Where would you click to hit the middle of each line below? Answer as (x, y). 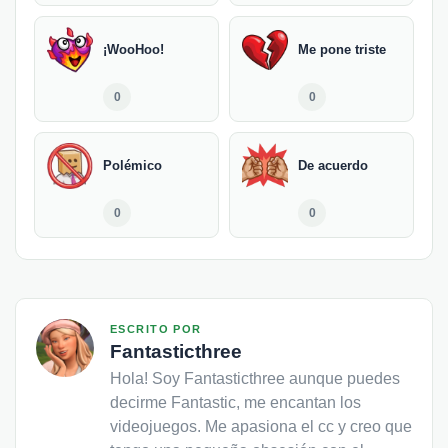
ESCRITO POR (156, 329)
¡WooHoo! (133, 50)
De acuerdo (333, 166)
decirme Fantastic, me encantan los (235, 403)
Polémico (132, 166)
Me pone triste (342, 50)
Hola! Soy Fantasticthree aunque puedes (255, 379)
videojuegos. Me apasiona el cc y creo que (261, 427)
